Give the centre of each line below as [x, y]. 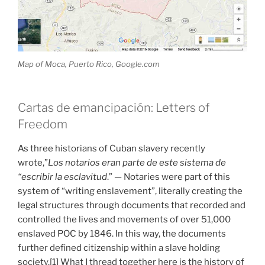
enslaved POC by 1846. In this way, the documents [122, 234]
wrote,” [33, 163]
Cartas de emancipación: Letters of [114, 108]
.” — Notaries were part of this [169, 177]
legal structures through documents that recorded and [132, 206]
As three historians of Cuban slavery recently [112, 149]
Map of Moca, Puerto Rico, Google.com [89, 64]
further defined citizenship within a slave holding [119, 248]
